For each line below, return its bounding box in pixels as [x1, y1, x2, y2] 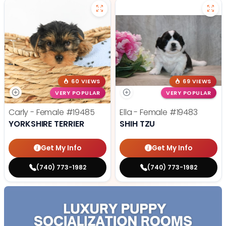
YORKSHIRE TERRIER [9, 118, 84, 130]
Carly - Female [9, 106, 66, 119]
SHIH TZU [120, 118, 155, 130]
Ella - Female [120, 106, 169, 119]
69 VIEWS [183, 77, 211, 85]
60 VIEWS [71, 77, 100, 85]
